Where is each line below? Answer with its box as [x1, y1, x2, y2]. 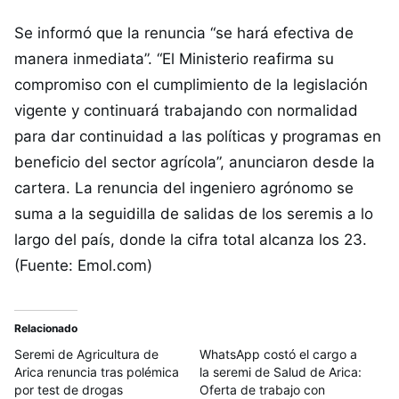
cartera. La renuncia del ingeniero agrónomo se [14, 179, 354, 198]
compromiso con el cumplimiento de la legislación [14, 76, 368, 94]
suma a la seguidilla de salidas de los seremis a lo [14, 205, 373, 224]
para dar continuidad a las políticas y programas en [14, 127, 381, 146]
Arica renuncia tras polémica [14, 364, 179, 380]
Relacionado [14, 322, 77, 336]
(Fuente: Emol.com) [14, 256, 152, 275]
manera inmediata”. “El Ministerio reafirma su [14, 50, 334, 69]
